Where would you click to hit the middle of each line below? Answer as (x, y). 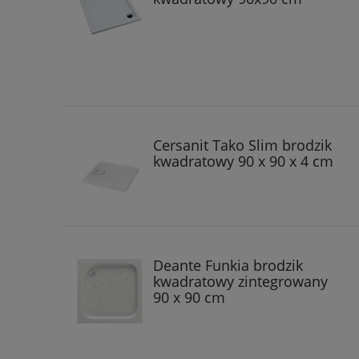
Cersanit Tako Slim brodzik (242, 145)
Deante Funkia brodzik (228, 265)
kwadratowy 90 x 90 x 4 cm (243, 161)
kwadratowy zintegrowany (240, 281)
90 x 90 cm (189, 297)
